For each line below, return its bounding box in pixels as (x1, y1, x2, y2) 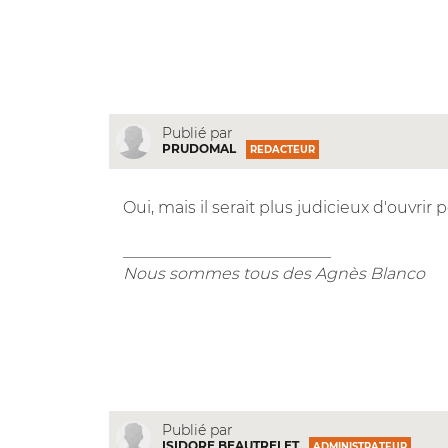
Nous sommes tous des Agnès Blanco (122, 263, 425, 283)
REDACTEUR (249, 144, 315, 156)
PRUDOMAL (161, 141, 236, 157)
